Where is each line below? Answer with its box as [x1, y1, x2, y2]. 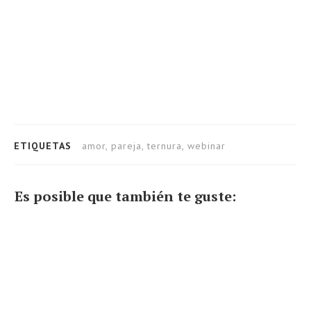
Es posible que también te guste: [15, 187, 236, 206]
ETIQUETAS [14, 140, 72, 153]
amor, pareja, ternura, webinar [82, 140, 226, 153]
